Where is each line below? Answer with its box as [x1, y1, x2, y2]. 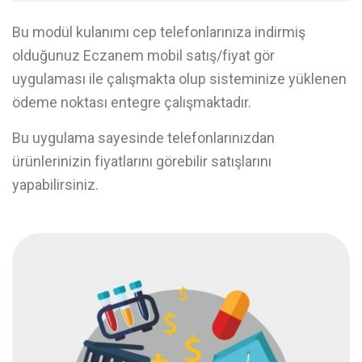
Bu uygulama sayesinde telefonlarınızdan [12, 129, 275, 146]
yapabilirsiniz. [12, 176, 99, 193]
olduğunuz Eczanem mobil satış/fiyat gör [12, 47, 275, 64]
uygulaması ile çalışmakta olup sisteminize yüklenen [12, 70, 347, 87]
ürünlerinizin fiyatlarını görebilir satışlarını [12, 153, 271, 170]
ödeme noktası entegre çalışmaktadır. [12, 94, 251, 111]
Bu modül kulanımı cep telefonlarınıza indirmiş [12, 23, 305, 40]
